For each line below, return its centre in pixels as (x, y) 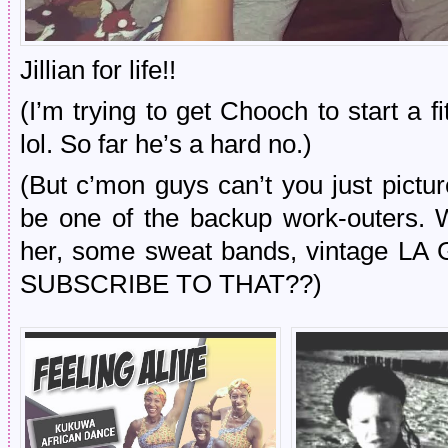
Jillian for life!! (98, 70)
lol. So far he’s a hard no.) (166, 144)
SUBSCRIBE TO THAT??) (171, 284)
